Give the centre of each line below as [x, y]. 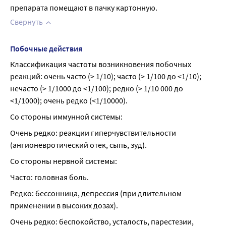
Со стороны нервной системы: [64, 161]
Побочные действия [46, 48]
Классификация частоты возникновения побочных [101, 64]
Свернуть [26, 22]
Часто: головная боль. [49, 177]
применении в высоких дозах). [64, 205]
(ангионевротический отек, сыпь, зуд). [78, 145]
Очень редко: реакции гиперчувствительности [93, 133]
